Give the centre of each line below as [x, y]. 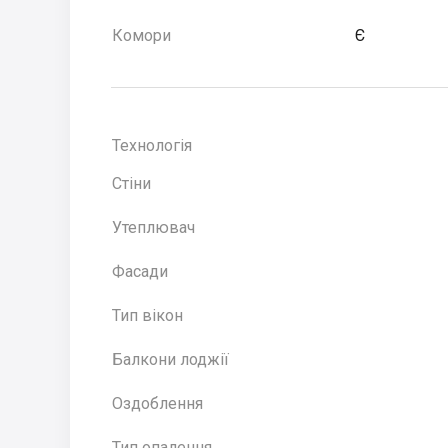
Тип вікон [147, 315]
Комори [141, 35]
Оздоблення [157, 403]
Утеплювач [153, 227]
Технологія [152, 145]
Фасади [140, 271]
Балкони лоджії [170, 359]
